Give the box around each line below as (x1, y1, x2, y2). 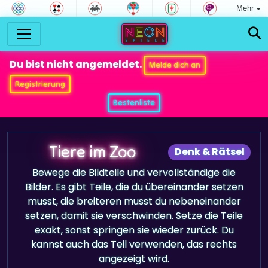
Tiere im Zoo (50, 141, 136, 162)
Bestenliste (113, 97, 155, 108)
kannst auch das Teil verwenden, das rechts (31, 237, 237, 251)
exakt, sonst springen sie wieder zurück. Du (34, 223, 234, 237)
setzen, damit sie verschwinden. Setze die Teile (25, 208, 243, 223)
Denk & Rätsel (174, 145, 245, 159)
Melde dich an (148, 59, 200, 71)
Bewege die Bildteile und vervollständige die (32, 165, 236, 179)
